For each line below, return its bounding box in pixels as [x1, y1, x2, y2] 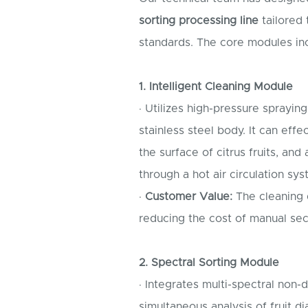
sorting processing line [139, 15, 258, 27]
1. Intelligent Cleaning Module [139, 81, 293, 93]
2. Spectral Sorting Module [139, 257, 279, 269]
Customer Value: [145, 191, 232, 203]
